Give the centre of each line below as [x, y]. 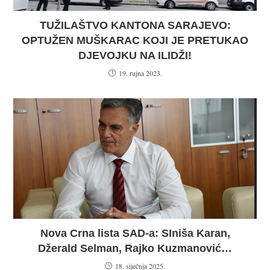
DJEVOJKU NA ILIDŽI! [135, 56]
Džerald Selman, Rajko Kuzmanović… [135, 249]
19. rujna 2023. [140, 73]
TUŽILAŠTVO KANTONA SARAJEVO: [135, 26]
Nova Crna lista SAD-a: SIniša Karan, [135, 234]
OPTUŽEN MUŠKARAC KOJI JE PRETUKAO [135, 41]
